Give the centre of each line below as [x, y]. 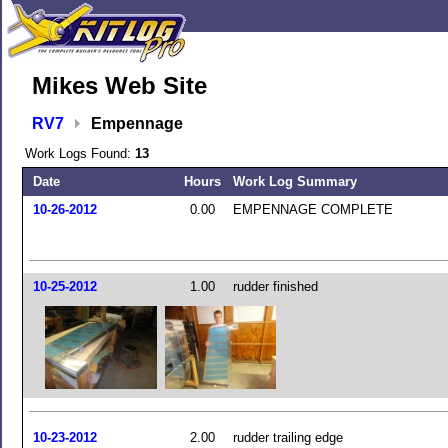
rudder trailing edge [288, 437]
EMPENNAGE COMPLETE [313, 209]
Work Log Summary [295, 181]
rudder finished [275, 286]
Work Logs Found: [80, 153]
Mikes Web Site [119, 85]
